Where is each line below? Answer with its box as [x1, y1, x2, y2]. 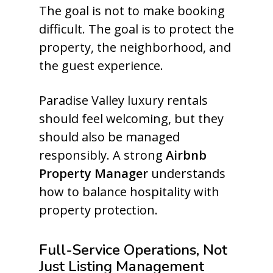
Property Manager [39, 165, 148, 182]
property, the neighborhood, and [39, 39, 231, 55]
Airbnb [166, 147, 207, 163]
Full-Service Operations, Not [39, 240, 227, 260]
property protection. [39, 202, 158, 218]
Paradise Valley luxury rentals [39, 92, 208, 108]
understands [148, 165, 225, 182]
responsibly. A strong [39, 147, 166, 163]
